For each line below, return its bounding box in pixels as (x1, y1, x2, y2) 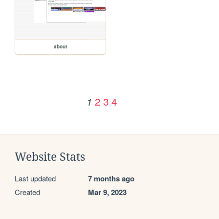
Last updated (15, 173, 56, 183)
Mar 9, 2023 (88, 186, 127, 197)
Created (15, 186, 40, 197)
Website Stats (15, 150, 85, 163)
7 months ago (88, 173, 134, 184)
